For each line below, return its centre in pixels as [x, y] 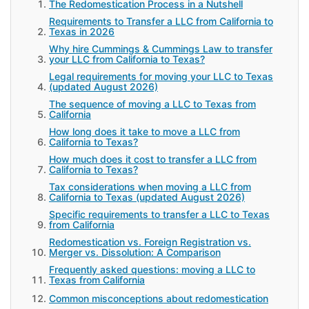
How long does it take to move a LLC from [144, 131]
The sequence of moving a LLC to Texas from [152, 103]
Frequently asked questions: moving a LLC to [152, 269]
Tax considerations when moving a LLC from [150, 186]
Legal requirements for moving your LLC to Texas [161, 76]
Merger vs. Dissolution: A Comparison [135, 252]
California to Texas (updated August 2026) [147, 197]
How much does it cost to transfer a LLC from [153, 159]
